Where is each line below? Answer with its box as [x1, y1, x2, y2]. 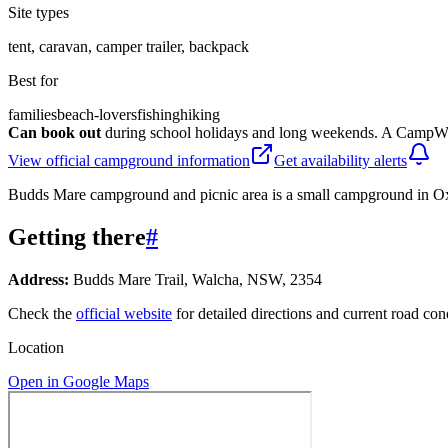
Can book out [8, 123, 101, 141]
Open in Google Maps [8, 372, 149, 390]
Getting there [8, 223, 146, 250]
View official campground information [8, 151, 250, 169]
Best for [8, 71, 58, 89]
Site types [8, 3, 69, 21]
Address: [8, 270, 69, 288]
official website [76, 304, 172, 322]
